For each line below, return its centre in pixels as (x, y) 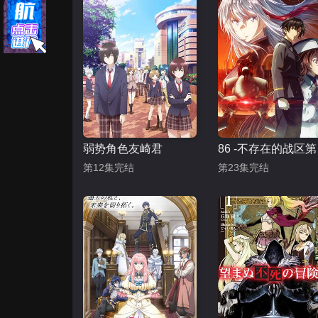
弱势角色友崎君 (123, 149)
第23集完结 (243, 168)
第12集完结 (109, 168)
